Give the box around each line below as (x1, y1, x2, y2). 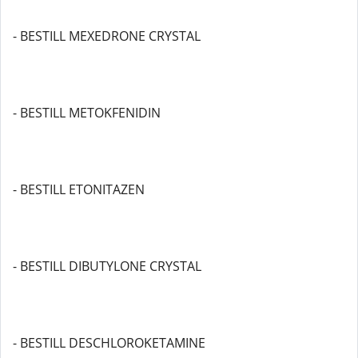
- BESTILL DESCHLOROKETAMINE (13, 334, 205, 352)
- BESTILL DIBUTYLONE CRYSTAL (13, 257, 201, 275)
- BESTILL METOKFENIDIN (13, 104, 161, 121)
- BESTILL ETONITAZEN (13, 181, 145, 198)
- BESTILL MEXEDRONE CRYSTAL (13, 27, 201, 45)
